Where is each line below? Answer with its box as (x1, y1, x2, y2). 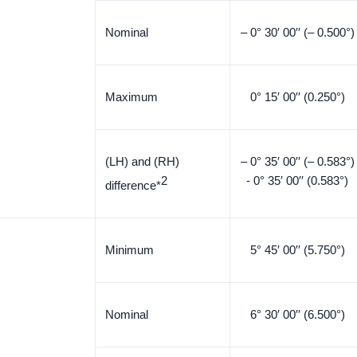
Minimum (105, 243, 154, 257)
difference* (105, 178, 161, 192)
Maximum (105, 90, 158, 104)
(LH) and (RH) (105, 155, 179, 168)
